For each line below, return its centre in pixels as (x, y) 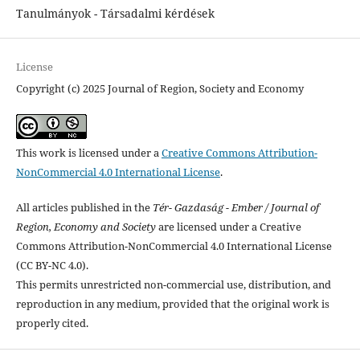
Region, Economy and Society (86, 227)
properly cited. (52, 323)
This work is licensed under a (88, 153)
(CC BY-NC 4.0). (52, 266)
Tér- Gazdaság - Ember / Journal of (235, 208)
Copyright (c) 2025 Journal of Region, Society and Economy (160, 89)
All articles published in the (84, 208)
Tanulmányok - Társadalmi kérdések (115, 14)
